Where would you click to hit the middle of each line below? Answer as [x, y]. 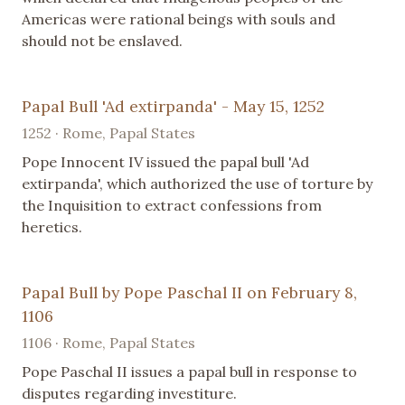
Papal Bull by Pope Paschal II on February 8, [189, 293]
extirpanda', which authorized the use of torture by [197, 184]
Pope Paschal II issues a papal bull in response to [189, 372]
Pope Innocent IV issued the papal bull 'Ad [165, 162]
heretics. [52, 227]
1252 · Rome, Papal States [108, 133]
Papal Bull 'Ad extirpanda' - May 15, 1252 [173, 107]
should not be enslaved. [102, 41]
